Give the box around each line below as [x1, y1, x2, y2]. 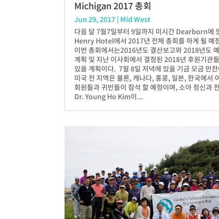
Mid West [120, 14, 151, 24]
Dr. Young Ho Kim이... [74, 91, 143, 102]
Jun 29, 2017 [74, 14, 115, 24]
